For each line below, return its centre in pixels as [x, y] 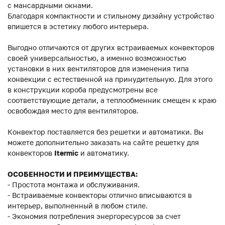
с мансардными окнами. [50, 6]
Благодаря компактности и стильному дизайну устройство [111, 16]
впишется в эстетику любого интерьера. [78, 27]
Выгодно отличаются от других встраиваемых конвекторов [111, 48]
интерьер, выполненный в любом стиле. [78, 206]
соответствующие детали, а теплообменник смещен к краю [112, 100]
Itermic [66, 153]
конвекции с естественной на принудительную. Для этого [110, 79]
